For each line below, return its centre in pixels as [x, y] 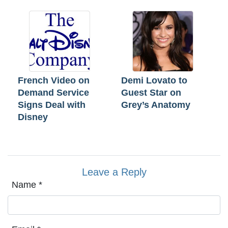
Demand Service [53, 93]
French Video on [54, 81]
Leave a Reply [114, 172]
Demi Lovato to [154, 81]
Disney [33, 117]
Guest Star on [151, 93]
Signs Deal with [52, 105]
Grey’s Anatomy [156, 105]
